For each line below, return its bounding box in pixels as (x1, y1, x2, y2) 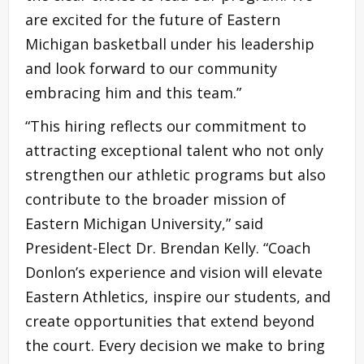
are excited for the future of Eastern (25, 9, 280, 29)
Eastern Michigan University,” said (25, 213, 263, 233)
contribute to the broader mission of (25, 188, 286, 209)
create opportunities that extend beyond (25, 310, 314, 331)
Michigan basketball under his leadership (25, 33, 314, 54)
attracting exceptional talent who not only (25, 140, 323, 160)
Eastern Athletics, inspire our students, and (25, 286, 331, 306)
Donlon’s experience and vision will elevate (25, 262, 323, 282)
